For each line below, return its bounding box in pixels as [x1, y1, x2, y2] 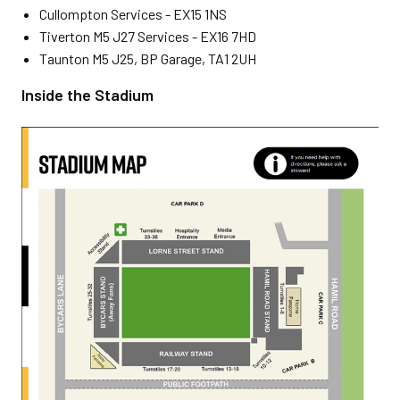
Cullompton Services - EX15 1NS [39, 4, 227, 22]
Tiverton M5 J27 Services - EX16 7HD [39, 27, 256, 45]
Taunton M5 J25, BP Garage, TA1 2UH [39, 49, 256, 67]
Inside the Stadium [21, 84, 154, 104]
